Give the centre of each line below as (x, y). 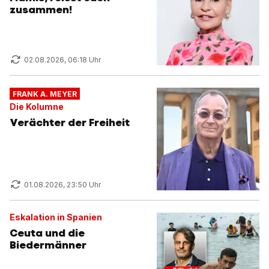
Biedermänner (48, 245)
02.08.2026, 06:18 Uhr (62, 60)
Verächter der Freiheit (70, 123)
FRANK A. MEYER (44, 94)
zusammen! (41, 10)
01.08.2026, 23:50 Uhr (62, 185)
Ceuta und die (47, 233)
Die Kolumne (37, 107)
